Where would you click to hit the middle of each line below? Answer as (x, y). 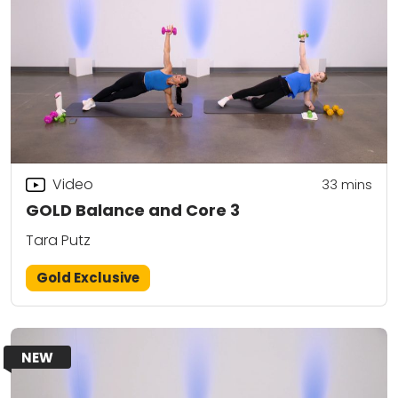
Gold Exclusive (88, 278)
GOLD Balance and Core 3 (133, 211)
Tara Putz (58, 241)
